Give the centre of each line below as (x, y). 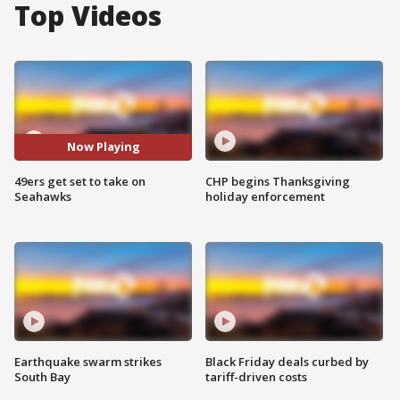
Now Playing (103, 147)
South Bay (42, 377)
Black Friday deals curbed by (287, 362)
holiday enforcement (265, 196)
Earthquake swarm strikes (88, 362)
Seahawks (43, 196)
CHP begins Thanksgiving (278, 181)
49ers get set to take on (80, 181)
